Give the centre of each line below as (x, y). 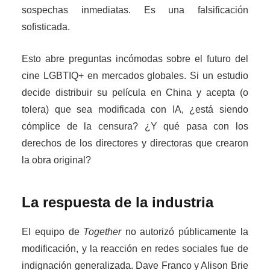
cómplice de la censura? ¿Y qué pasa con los (135, 127)
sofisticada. (46, 27)
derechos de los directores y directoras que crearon (135, 143)
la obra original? (57, 160)
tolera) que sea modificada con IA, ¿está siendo (135, 110)
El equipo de (53, 232)
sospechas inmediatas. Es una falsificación (135, 10)
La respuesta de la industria (118, 202)
